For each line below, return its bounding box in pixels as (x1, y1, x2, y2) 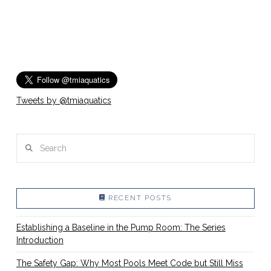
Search (15, 135, 42, 145)
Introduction (16, 235, 64, 245)
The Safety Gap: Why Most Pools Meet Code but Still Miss (16, 258, 243, 268)
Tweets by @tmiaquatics (16, 95, 111, 105)
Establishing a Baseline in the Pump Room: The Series (16, 222, 226, 232)
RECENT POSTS (108, 193, 172, 202)
